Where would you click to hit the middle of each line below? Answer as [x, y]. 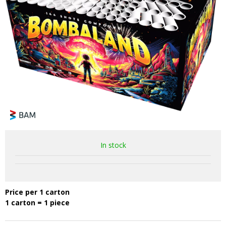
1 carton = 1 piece [37, 203]
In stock [113, 145]
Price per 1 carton [37, 192]
